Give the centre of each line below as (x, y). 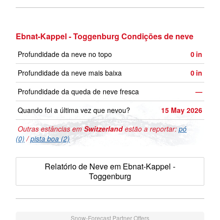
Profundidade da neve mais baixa (70, 73)
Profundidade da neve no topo (65, 54)
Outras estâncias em (50, 129)
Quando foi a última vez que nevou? (74, 110)
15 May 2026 (182, 110)
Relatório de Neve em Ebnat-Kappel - (110, 166)
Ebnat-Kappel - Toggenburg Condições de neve (105, 36)
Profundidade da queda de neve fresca (78, 92)
